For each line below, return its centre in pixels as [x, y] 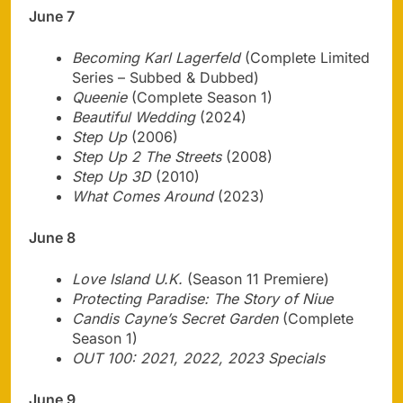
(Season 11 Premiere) [256, 279]
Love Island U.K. [127, 279]
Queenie [99, 98]
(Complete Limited [305, 58]
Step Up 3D [112, 177]
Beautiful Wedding [134, 117]
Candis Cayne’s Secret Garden [175, 319]
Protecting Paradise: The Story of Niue [202, 299]
